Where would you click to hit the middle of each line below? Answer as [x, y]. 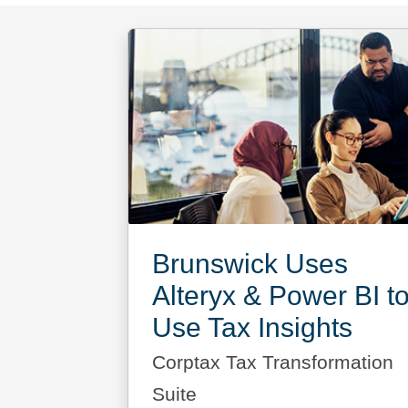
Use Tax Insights [252, 327]
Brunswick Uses [250, 263]
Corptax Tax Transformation [272, 362]
